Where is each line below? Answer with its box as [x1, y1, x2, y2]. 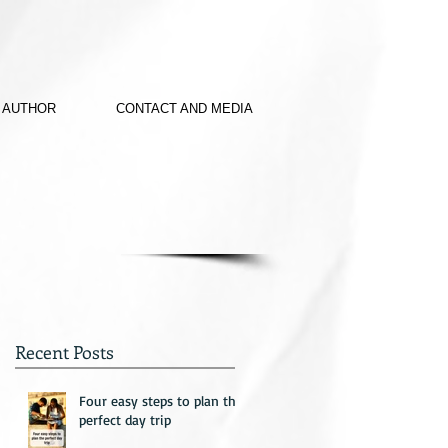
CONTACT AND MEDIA [116, 101, 253, 116]
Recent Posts [15, 340, 114, 364]
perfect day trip [79, 411, 171, 428]
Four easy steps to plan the [79, 392, 243, 409]
